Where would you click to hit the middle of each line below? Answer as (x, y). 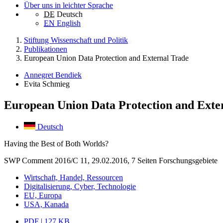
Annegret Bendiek (53, 75)
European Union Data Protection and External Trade (106, 58)
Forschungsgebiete (188, 161)
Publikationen (46, 49)
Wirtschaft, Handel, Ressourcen (73, 178)
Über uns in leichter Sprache (68, 5)
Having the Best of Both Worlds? (56, 144)
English (69, 23)
